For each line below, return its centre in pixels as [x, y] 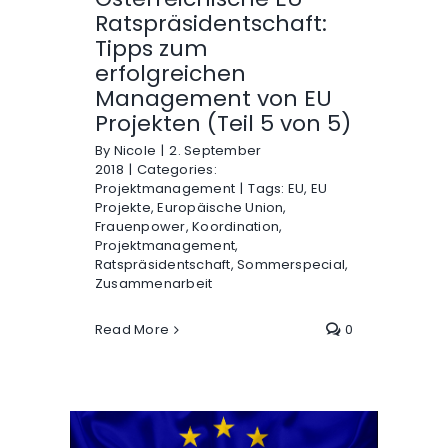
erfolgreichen [170, 74]
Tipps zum [151, 49]
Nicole [135, 151]
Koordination [235, 227]
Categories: [177, 170]
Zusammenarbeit [153, 284]
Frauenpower [140, 227]
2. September [215, 151]
